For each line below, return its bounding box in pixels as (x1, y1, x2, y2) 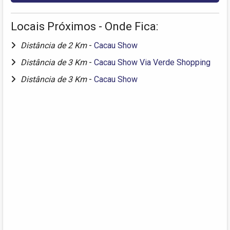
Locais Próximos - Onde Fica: (11, 20, 158, 33)
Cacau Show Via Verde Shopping (94, 57, 210, 67)
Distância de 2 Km (21, 40, 89, 50)
